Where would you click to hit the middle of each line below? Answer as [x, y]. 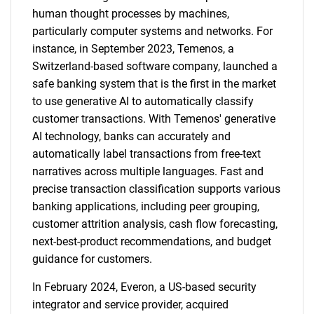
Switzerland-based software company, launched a [155, 66]
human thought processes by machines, [131, 14]
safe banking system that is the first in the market [154, 84]
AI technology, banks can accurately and [131, 136]
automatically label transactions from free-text [146, 154]
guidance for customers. [92, 259]
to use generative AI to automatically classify [143, 101]
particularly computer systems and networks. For [152, 31]
